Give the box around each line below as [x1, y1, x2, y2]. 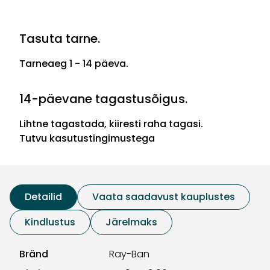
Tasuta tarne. [19, 30, 100, 47]
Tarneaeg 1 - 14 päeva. [19, 56, 128, 71]
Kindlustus [25, 215, 75, 229]
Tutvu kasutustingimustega [19, 131, 155, 145]
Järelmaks [105, 215, 157, 229]
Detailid [25, 189, 62, 204]
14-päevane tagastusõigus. [19, 90, 187, 107]
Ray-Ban [109, 246, 149, 261]
